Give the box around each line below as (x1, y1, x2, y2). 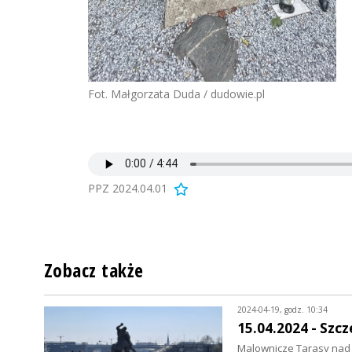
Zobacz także (44, 257, 144, 283)
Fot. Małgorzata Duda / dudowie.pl (88, 86, 265, 101)
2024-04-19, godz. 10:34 (236, 303, 328, 315)
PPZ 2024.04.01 (88, 180, 167, 196)
